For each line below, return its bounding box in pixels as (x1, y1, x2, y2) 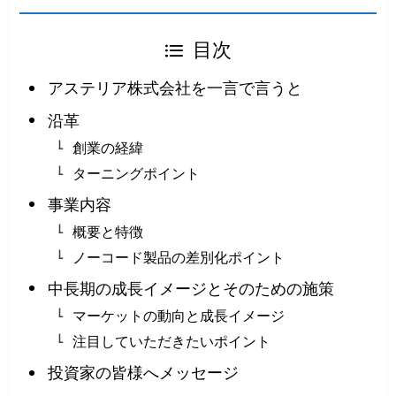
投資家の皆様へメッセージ (47, 364, 239, 383)
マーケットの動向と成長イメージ (72, 308, 285, 324)
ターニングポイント (72, 165, 200, 182)
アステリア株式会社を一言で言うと (47, 80, 302, 98)
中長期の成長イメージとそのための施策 (47, 280, 334, 299)
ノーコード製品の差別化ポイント (72, 249, 285, 266)
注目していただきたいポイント (72, 333, 270, 350)
